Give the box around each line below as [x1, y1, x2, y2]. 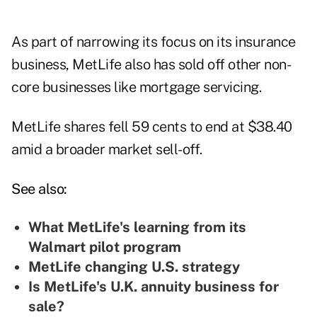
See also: [11, 180, 67, 198]
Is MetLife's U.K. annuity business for [28, 278, 279, 296]
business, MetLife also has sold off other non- [11, 56, 291, 74]
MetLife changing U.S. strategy [28, 258, 240, 276]
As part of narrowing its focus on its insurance [11, 33, 296, 51]
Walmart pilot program [28, 238, 181, 256]
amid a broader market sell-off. [11, 141, 202, 158]
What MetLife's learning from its [28, 219, 246, 236]
